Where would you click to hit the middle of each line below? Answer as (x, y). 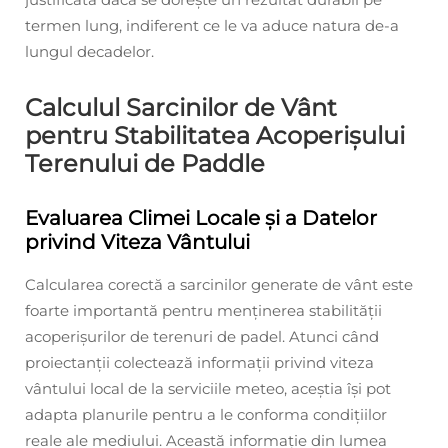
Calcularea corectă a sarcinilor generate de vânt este (219, 284)
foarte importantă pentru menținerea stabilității (203, 310)
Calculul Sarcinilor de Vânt (181, 107)
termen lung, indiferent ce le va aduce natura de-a (212, 25)
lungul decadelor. (89, 51)
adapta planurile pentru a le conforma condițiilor (206, 414)
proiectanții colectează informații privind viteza (199, 362)
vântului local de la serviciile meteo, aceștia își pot (208, 388)
